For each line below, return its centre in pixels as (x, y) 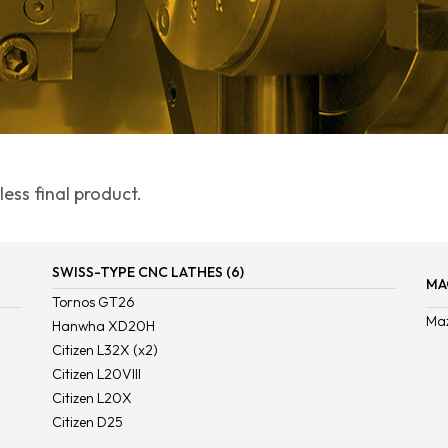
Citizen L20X (91, 397)
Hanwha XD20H (103, 325)
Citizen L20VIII (96, 373)
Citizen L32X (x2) (104, 349)
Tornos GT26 (93, 301)
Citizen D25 (87, 421)
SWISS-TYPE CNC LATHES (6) (147, 271)
